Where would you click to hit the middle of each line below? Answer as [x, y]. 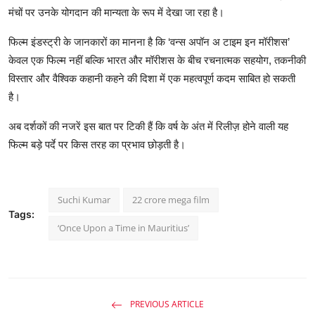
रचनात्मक [222, 60]
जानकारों [90, 42]
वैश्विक [65, 78]
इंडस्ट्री [46, 42]
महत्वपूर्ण [199, 78]
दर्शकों [35, 126]
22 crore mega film [171, 200]
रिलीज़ [228, 126]
